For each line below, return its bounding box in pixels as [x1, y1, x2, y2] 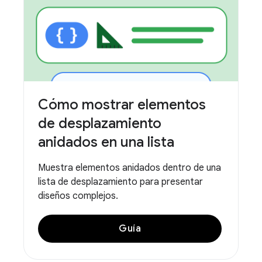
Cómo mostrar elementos [38, 95, 206, 113]
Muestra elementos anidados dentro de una [38, 161, 221, 174]
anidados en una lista [38, 133, 174, 151]
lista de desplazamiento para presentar [38, 175, 203, 188]
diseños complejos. [38, 189, 118, 202]
